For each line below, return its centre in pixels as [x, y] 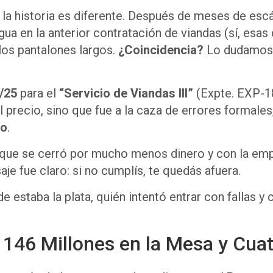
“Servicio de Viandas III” [126, 93]
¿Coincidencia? [161, 50]
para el [38, 93]
